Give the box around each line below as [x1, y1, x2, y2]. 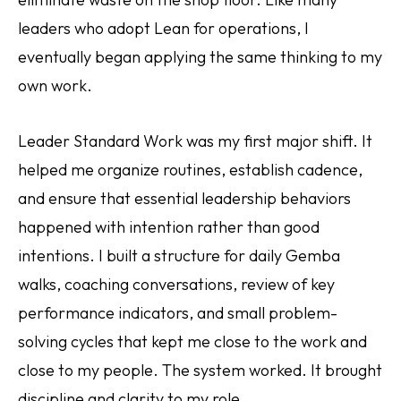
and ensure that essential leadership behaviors [18, 188, 351, 209]
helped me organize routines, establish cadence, [18, 159, 363, 180]
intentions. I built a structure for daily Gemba [18, 245, 340, 266]
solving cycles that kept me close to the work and [18, 331, 367, 352]
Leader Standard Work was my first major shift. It [18, 131, 372, 151]
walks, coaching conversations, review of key [18, 274, 335, 294]
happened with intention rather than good [18, 217, 320, 237]
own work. [18, 75, 92, 96]
